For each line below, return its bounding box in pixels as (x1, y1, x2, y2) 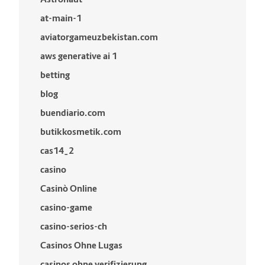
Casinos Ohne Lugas (40, 240, 122, 251)
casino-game (40, 202, 92, 213)
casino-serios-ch (40, 221, 107, 232)
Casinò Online (40, 183, 97, 194)
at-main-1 (40, 12, 82, 24)
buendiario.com (40, 107, 105, 118)
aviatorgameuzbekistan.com (40, 31, 158, 43)
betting (40, 69, 70, 80)
